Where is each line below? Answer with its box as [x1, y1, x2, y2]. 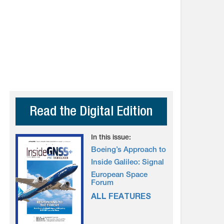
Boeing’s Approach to [91, 146, 166, 154]
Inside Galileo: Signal [91, 159, 164, 166]
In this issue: [91, 134, 131, 141]
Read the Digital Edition [29, 106, 153, 119]
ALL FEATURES [91, 193, 151, 201]
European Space [91, 171, 148, 179]
